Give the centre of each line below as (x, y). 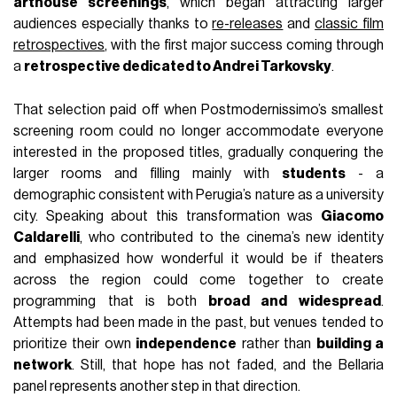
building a (350, 344)
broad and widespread (295, 302)
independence (187, 344)
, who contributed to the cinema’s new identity (232, 238)
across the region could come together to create (198, 280)
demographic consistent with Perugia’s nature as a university (198, 195)
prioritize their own (75, 344)
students (313, 174)
